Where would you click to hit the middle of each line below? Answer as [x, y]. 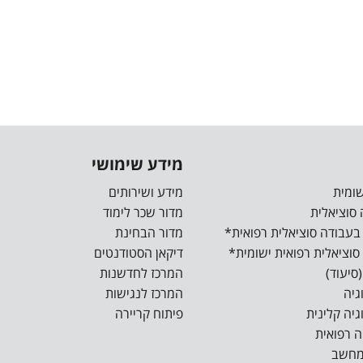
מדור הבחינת [149, 232]
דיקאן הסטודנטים [138, 252]
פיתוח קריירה [149, 313]
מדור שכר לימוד [143, 212]
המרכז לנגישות [144, 293]
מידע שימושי [137, 164]
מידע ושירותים [145, 192]
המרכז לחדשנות [141, 273]
